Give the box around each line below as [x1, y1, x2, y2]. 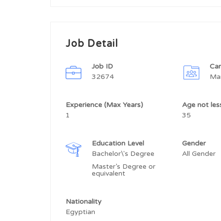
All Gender [182, 149, 216, 158]
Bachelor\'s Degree [92, 149, 156, 158]
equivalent [92, 169, 127, 178]
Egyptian [66, 208, 95, 216]
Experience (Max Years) [66, 101, 145, 109]
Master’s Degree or [92, 162, 155, 171]
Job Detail [66, 38, 118, 50]
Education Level [92, 139, 146, 147]
